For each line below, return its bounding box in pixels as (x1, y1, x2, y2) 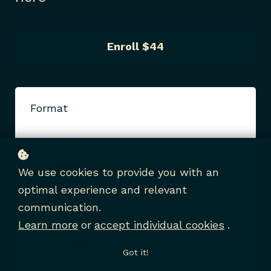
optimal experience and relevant (18, 183, 187, 196)
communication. (18, 201, 101, 214)
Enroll (107, 40, 139, 53)
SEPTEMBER (30, 236, 108, 255)
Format (30, 102, 68, 114)
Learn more (18, 218, 78, 231)
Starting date (30, 203, 99, 216)
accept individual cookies (94, 218, 224, 231)
